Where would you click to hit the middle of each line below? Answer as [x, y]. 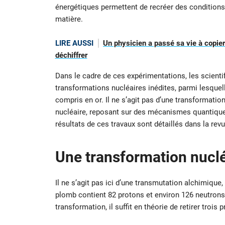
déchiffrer [71, 55]
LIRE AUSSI [74, 43]
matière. [69, 19]
